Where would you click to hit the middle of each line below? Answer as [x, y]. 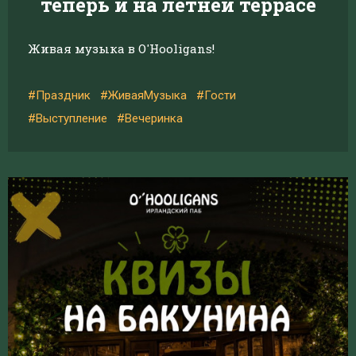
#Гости [216, 95]
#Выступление [68, 118]
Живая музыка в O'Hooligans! [121, 48]
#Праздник [59, 95]
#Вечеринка [150, 118]
